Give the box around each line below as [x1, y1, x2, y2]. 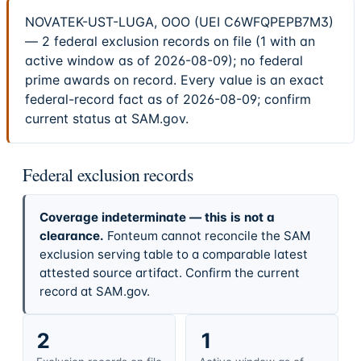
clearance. [39, 227, 104, 243]
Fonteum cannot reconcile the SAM [106, 227, 311, 243]
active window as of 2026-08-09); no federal [25, 52, 303, 69]
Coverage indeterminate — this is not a [39, 209, 275, 225]
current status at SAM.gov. [25, 110, 189, 127]
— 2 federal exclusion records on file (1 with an [25, 33, 315, 50]
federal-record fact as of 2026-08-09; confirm [25, 91, 311, 108]
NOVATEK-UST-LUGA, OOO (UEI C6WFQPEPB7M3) [25, 14, 334, 31]
